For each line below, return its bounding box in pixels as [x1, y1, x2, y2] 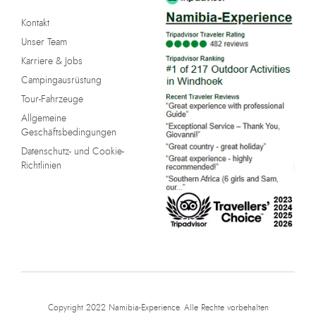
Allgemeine [21, 113, 66, 123]
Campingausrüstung [21, 75, 102, 85]
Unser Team [21, 37, 67, 47]
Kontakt [21, 18, 49, 28]
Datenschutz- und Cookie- [21, 146, 124, 157]
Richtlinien [21, 160, 61, 171]
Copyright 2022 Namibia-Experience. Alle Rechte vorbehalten [47, 303, 269, 312]
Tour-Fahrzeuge [21, 94, 83, 104]
